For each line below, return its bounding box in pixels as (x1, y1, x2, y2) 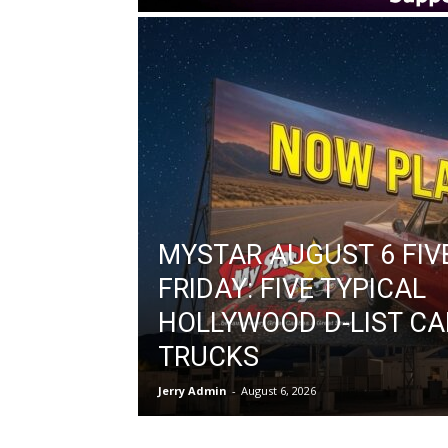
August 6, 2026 (241, 382, 316, 398)
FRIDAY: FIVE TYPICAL (158, 272, 426, 305)
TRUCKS (158, 340, 259, 373)
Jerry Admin (158, 382, 227, 398)
